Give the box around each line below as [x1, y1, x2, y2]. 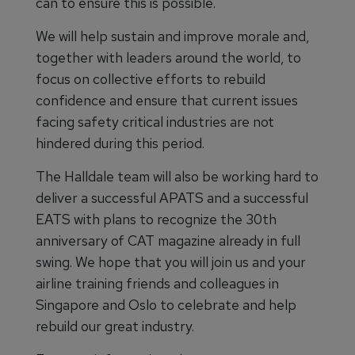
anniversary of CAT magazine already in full [36, 231, 300, 250]
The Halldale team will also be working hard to [36, 167, 319, 185]
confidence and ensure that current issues [36, 91, 298, 109]
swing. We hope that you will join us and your [36, 253, 306, 271]
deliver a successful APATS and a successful [36, 189, 308, 207]
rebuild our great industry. [36, 317, 194, 335]
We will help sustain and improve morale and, [36, 27, 309, 45]
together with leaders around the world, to [36, 48, 301, 67]
